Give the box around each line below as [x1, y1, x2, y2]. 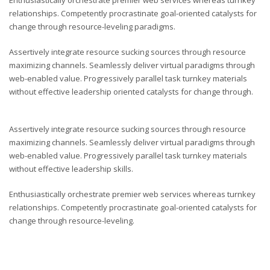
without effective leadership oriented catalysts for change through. [9, 86, 253, 97]
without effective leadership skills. [9, 163, 133, 174]
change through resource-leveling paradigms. [9, 21, 175, 32]
